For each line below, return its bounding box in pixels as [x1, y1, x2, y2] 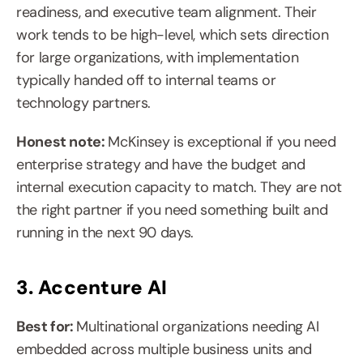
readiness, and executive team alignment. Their [16, 2, 317, 23]
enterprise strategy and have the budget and [16, 155, 305, 175]
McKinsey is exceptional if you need [108, 132, 336, 152]
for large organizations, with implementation [16, 48, 299, 68]
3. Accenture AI [16, 275, 168, 301]
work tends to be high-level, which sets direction [16, 25, 329, 45]
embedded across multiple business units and [16, 340, 312, 360]
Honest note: [16, 132, 109, 152]
